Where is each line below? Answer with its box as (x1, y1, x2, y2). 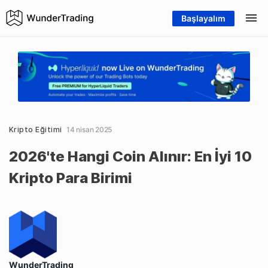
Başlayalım (181, 13, 226, 24)
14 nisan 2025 (66, 125, 112, 135)
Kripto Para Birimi (9, 169, 132, 187)
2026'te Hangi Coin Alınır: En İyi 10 (9, 148, 252, 166)
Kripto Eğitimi (9, 125, 62, 135)
